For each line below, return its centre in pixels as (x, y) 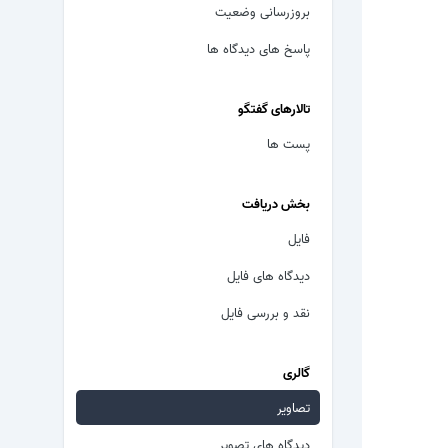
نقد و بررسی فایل (265, 311)
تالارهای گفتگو (274, 107)
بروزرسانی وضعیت (262, 10)
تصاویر (293, 406)
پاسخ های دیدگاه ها (258, 47)
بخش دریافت (276, 202)
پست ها (288, 142)
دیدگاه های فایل (268, 274)
